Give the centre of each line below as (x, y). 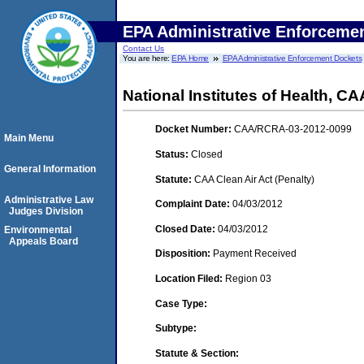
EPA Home (191, 58)
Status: (173, 154)
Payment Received (255, 254)
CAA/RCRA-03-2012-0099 (293, 130)
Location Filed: (190, 278)
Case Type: (181, 303)
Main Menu (29, 138)
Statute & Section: (197, 353)
